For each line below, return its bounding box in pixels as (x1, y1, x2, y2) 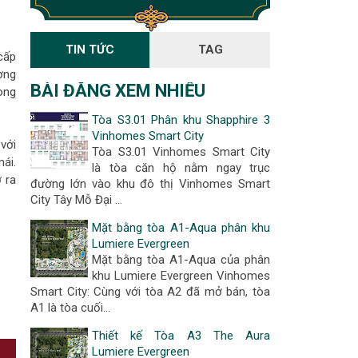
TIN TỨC (66, 42, 114, 57)
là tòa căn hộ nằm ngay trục (92, 161, 270, 175)
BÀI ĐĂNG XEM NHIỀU (30, 81, 205, 101)
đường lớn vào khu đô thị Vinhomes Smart (30, 177, 270, 191)
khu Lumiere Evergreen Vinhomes (92, 268, 270, 283)
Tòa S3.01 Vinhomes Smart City (92, 145, 270, 159)
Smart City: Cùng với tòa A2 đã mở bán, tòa (30, 284, 270, 299)
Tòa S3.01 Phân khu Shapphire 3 (92, 113, 270, 127)
